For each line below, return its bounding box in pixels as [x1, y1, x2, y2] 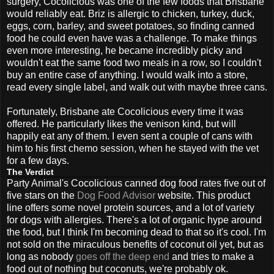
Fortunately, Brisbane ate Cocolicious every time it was [7, 106, 243, 117]
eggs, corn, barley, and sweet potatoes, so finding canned [7, 20, 254, 31]
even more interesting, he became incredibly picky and [7, 45, 242, 56]
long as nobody [7, 251, 76, 262]
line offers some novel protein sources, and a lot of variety [7, 202, 254, 213]
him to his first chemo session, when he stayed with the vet [7, 143, 259, 154]
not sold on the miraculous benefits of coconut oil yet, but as [7, 239, 264, 250]
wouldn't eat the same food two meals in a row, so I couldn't [7, 57, 261, 68]
